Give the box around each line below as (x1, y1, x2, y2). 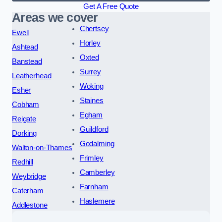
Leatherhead (12, 72, 52, 80)
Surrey (79, 68, 101, 76)
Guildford (79, 125, 109, 134)
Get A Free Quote (83, 2, 139, 11)
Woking (79, 82, 104, 91)
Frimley (79, 154, 104, 163)
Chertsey (79, 25, 109, 33)
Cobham (12, 101, 40, 109)
